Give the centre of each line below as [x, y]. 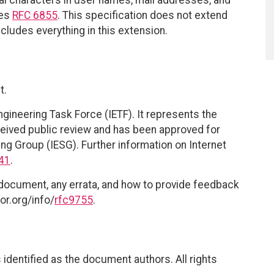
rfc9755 [74, 200]
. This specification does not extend [143, 15]
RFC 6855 [35, 15]
